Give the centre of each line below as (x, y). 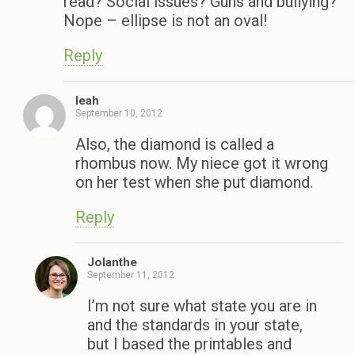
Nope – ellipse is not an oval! (165, 21)
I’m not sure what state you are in (202, 306)
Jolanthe (112, 263)
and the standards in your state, (195, 325)
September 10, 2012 (119, 114)
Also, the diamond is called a (175, 145)
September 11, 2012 (131, 275)
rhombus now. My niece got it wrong (202, 164)
